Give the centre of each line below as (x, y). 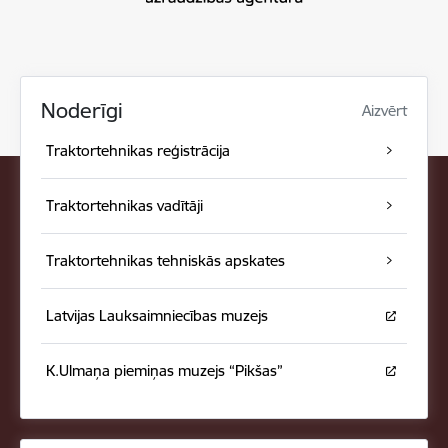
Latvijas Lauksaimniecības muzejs (156, 315)
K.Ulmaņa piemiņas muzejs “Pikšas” (164, 370)
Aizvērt (384, 110)
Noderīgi (82, 110)
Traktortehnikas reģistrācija (137, 150)
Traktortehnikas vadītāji (124, 205)
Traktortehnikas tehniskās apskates (165, 260)
